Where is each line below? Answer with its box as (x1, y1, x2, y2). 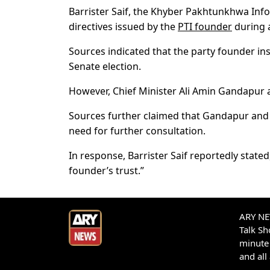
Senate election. (69, 60, 141, 74)
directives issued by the (69, 20, 178, 34)
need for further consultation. (69, 124, 206, 138)
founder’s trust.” (69, 164, 144, 178)
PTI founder (178, 20, 232, 34)
